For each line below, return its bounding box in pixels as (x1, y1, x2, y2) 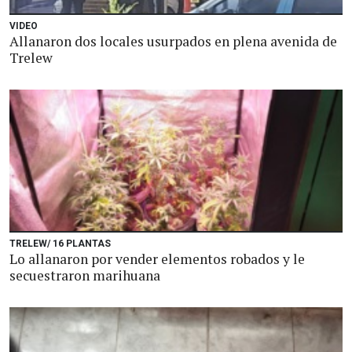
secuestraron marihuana (9, 266, 160, 284)
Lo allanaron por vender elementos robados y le (9, 250, 305, 268)
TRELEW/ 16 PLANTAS (9, 238, 111, 249)
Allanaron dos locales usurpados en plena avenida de (9, 32, 337, 50)
